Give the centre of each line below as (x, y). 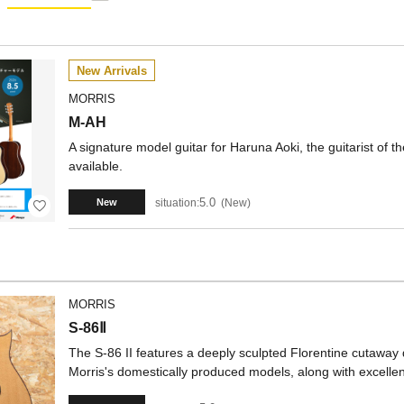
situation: (177, 202)
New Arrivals (112, 71)
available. (96, 166)
